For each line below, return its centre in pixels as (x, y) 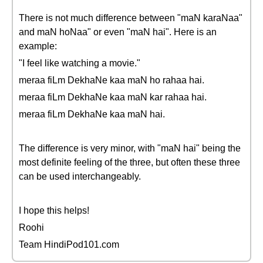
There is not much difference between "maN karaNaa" (131, 18)
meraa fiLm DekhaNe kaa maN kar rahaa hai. (113, 97)
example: (38, 46)
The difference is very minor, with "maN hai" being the (130, 148)
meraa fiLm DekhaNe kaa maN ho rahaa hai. (112, 80)
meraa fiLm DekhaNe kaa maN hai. (92, 114)
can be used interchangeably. (80, 176)
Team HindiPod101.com (69, 245)
